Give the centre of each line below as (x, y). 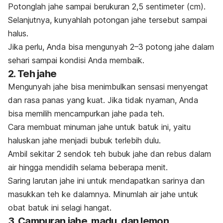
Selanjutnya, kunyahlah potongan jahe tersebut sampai (108, 20)
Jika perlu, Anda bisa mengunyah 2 (71, 47)
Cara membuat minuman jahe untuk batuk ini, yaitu (99, 127)
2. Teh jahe (32, 73)
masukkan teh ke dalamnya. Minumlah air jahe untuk (103, 194)
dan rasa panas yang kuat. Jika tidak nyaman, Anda (103, 100)
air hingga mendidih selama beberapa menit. (88, 167)
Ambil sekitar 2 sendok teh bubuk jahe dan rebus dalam (110, 154)
